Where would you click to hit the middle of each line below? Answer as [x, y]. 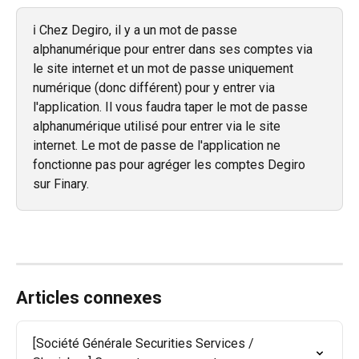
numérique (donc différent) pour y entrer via [155, 88]
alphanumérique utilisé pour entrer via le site [158, 127]
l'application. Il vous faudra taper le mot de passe [172, 107]
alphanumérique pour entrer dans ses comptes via [174, 50]
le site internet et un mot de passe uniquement [165, 69]
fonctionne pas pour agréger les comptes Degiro [171, 165]
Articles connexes [89, 297]
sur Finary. [61, 184]
